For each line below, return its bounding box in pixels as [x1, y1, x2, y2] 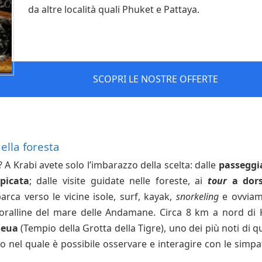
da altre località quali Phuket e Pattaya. [28, 2, 199, 16]
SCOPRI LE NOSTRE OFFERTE [93, 72, 218, 85]
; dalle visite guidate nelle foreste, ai [29, 174, 208, 187]
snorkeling [175, 189, 219, 203]
